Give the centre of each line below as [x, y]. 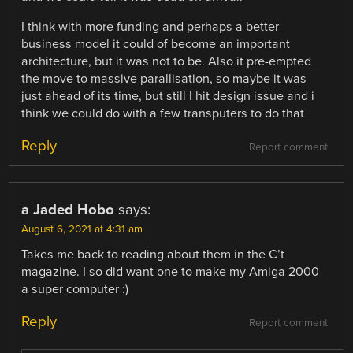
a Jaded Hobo [68, 209]
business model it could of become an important [156, 44]
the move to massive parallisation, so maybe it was [164, 78]
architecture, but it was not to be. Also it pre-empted [167, 61]
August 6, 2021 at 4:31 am [82, 229]
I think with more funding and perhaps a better [150, 26]
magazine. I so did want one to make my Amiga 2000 [171, 271]
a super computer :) [75, 289]
